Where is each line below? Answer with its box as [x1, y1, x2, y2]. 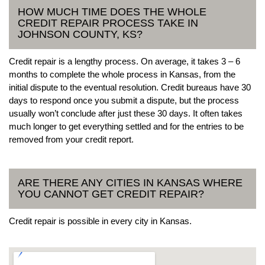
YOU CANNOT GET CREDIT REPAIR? [18, 188, 204, 200]
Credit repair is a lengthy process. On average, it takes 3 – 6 [9, 56, 240, 66]
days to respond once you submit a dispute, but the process [9, 95, 239, 105]
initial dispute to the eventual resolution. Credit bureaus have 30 [9, 82, 251, 92]
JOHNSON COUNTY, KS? [18, 28, 143, 40]
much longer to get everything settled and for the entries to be [9, 121, 244, 131]
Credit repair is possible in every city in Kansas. [9, 215, 192, 226]
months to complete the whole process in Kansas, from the [9, 69, 235, 79]
